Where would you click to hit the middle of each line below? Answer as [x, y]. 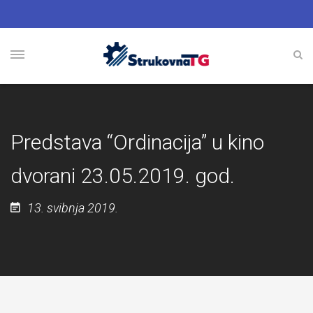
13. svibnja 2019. [73, 208]
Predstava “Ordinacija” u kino [137, 142]
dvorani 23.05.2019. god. [123, 176]
